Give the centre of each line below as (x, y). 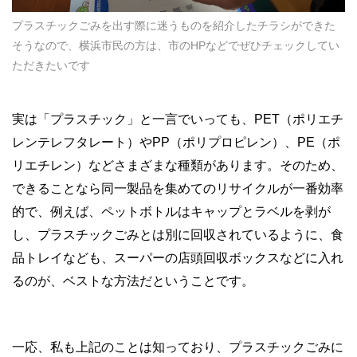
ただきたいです (51, 65)
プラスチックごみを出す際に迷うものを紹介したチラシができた (174, 25)
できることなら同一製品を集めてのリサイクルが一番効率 (178, 188)
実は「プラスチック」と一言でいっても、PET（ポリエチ (178, 119)
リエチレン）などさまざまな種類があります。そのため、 (178, 165)
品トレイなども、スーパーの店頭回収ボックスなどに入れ (178, 257)
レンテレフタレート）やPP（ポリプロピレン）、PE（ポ (176, 142)
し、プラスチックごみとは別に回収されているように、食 (178, 234)
